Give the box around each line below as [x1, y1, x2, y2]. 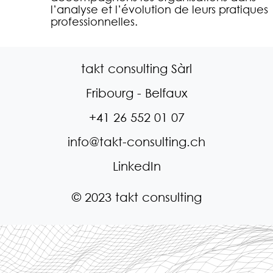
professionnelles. [51, 15, 138, 29]
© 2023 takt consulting [71, 190, 202, 205]
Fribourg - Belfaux [85, 86, 188, 101]
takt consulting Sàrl [81, 62, 192, 76]
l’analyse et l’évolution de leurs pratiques [51, 2, 268, 16]
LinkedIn [112, 159, 161, 174]
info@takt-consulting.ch [68, 135, 205, 149]
